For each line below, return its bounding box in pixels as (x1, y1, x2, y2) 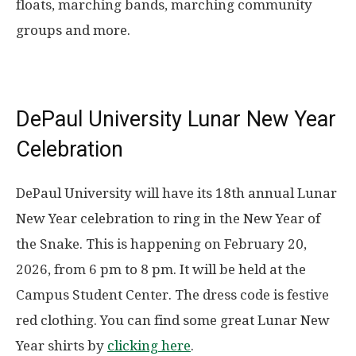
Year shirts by (16, 338, 107, 354)
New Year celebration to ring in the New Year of (16, 211, 320, 227)
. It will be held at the (173, 261, 306, 278)
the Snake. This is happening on (16, 236, 224, 253)
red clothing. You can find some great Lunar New (16, 312, 330, 329)
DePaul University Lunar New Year (16, 106, 336, 133)
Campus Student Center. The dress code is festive (16, 287, 329, 304)
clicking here (107, 338, 191, 354)
